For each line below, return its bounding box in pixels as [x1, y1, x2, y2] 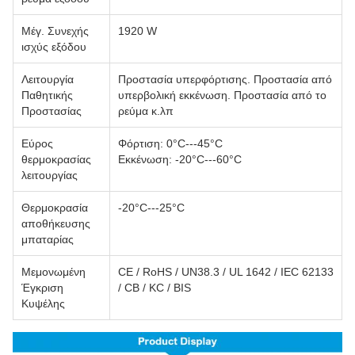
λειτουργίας [21, 169, 78, 182]
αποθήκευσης [21, 217, 90, 231]
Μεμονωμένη [21, 265, 86, 279]
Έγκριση [21, 281, 63, 295]
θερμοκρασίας [21, 153, 91, 166]
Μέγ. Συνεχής [21, 25, 89, 38]
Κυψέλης [21, 297, 65, 311]
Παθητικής [21, 89, 73, 102]
